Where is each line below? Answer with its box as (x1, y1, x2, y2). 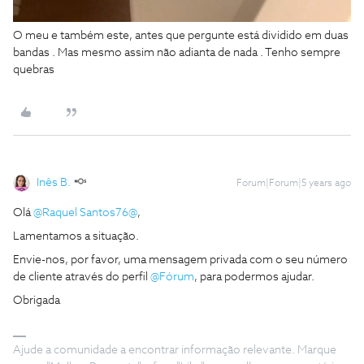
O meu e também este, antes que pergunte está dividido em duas (13, 30, 349, 42)
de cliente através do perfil (13, 271, 150, 284)
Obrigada (13, 295, 60, 307)
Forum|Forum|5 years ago (236, 179, 351, 189)
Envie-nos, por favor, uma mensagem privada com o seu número (13, 254, 348, 266)
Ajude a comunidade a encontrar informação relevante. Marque (13, 344, 336, 357)
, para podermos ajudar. (194, 271, 314, 284)
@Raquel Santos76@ (33, 207, 137, 219)
